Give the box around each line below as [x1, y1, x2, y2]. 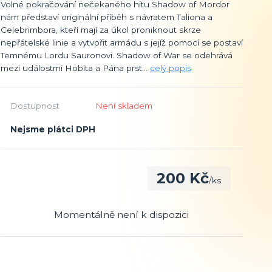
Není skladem [95, 100, 152, 110]
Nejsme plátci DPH [10, 124, 95, 134]
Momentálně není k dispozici [54, 208, 189, 220]
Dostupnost [10, 100, 59, 110]
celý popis [149, 63, 191, 73]
